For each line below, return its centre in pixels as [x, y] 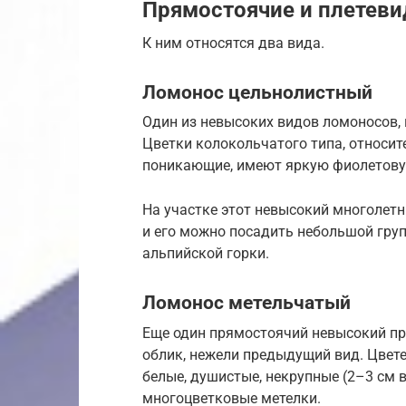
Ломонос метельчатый [246, 303]
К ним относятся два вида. [233, 43]
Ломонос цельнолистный [257, 92]
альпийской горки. [206, 254]
